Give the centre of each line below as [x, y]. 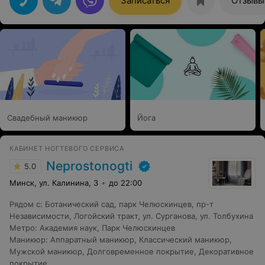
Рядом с [25, 204]
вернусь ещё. [40, 7]
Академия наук [68, 228]
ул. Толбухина [227, 216]
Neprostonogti [89, 166]
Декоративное [226, 252]
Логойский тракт [106, 216]
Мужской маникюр [46, 252]
